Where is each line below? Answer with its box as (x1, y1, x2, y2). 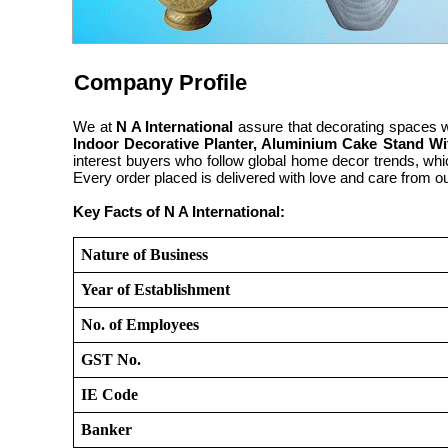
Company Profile (74, 70, 247, 95)
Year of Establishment (81, 281, 231, 298)
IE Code (81, 386, 139, 403)
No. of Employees (81, 316, 200, 333)
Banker (81, 421, 133, 438)
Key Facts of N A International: (73, 203, 285, 220)
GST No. (81, 351, 142, 368)
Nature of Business (81, 246, 209, 263)
